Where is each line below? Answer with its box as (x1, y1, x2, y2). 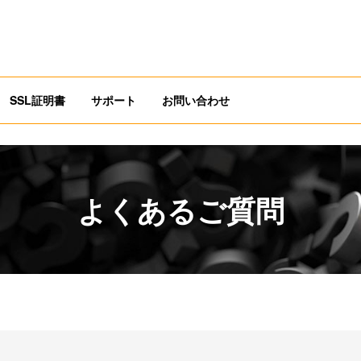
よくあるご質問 (77, 189, 284, 230)
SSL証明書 (10, 92, 65, 108)
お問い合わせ (162, 92, 230, 108)
